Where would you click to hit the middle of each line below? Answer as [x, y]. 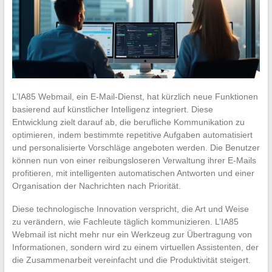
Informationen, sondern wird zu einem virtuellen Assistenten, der [135, 247]
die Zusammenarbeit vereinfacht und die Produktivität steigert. [131, 260]
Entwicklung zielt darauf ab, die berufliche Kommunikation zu [128, 122]
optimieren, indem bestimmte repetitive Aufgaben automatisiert [132, 134]
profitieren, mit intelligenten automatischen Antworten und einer [133, 173]
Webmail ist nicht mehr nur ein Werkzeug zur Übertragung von [132, 234]
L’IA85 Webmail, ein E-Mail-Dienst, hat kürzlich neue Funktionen [135, 96]
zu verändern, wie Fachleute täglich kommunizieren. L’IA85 [125, 221]
